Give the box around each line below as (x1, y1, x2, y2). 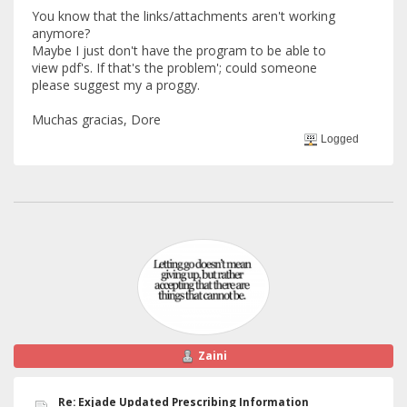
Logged (318, 132, 360, 145)
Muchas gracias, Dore (32, 111, 161, 129)
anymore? (32, 25, 90, 43)
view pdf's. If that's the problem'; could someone (32, 59, 317, 77)
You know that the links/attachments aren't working (32, 7, 335, 25)
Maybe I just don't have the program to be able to (32, 42, 326, 60)
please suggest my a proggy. (32, 76, 200, 94)
